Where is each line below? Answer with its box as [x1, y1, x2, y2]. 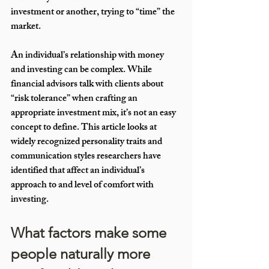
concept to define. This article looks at [11, 119, 159, 138]
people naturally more [11, 245, 154, 263]
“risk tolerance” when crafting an [11, 91, 139, 109]
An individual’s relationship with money [11, 47, 166, 65]
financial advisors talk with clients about [11, 76, 165, 94]
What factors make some [11, 224, 170, 242]
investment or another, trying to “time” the [11, 4, 177, 22]
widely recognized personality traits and [11, 134, 164, 152]
